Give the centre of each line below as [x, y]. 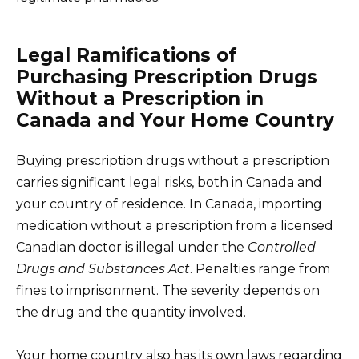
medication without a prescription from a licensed [175, 226]
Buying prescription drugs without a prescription [173, 161]
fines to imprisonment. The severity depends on [168, 291]
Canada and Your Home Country [175, 121]
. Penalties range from [260, 269]
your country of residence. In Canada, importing [169, 204]
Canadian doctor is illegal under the [132, 248]
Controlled [282, 248]
